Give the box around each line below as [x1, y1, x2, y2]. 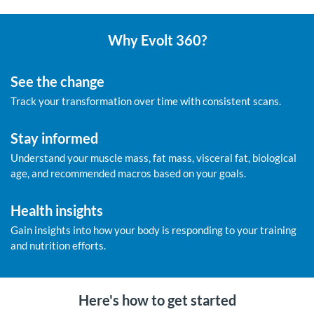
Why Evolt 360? [107, 32, 207, 48]
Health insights [11, 202, 103, 219]
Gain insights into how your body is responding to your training [11, 224, 296, 236]
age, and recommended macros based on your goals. [11, 167, 246, 179]
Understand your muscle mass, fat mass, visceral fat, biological [11, 151, 296, 164]
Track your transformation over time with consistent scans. [11, 95, 281, 107]
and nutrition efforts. [11, 239, 108, 252]
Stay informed [11, 130, 98, 146]
